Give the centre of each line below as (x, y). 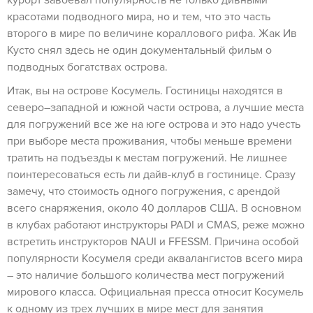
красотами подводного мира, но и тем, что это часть (139, 17)
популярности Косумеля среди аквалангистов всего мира (155, 259)
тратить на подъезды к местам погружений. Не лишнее (147, 158)
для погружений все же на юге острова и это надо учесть (154, 124)
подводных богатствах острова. (87, 67)
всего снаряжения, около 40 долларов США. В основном (154, 208)
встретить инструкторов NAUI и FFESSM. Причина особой (153, 242)
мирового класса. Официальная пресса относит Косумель (155, 292)
